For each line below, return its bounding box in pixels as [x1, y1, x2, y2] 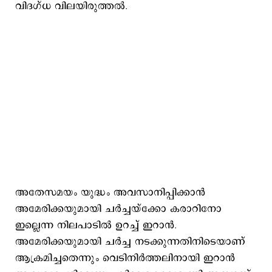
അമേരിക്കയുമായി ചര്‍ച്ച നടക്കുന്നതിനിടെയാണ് [15, 234, 245, 249]
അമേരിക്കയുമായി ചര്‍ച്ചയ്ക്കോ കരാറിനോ [15, 202, 222, 216]
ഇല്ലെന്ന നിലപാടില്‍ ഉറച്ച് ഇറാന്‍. [15, 218, 177, 233]
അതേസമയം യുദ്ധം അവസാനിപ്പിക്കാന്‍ [15, 185, 205, 200]
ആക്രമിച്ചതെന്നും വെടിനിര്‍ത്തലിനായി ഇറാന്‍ [15, 251, 235, 265]
